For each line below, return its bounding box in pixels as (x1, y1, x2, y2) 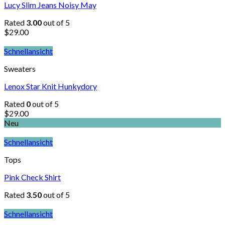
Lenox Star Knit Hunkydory (4, 81, 97, 91)
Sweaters (4, 64, 36, 74)
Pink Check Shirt (4, 172, 61, 182)
